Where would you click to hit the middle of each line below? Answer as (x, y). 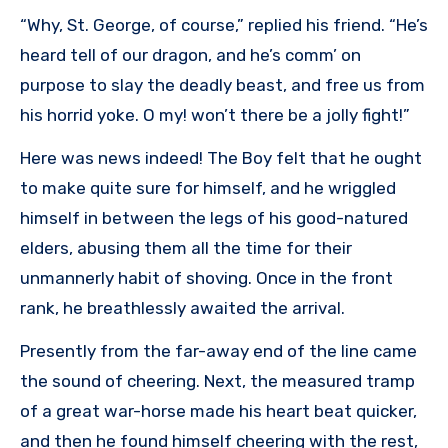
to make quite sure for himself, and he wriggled (208, 188)
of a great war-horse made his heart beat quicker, (218, 411)
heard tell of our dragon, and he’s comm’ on (190, 55)
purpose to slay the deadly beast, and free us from (222, 85)
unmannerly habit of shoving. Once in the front (206, 278)
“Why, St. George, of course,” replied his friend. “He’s (224, 25)
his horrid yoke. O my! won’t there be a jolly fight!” (215, 115)
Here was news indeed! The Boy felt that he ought (221, 158)
